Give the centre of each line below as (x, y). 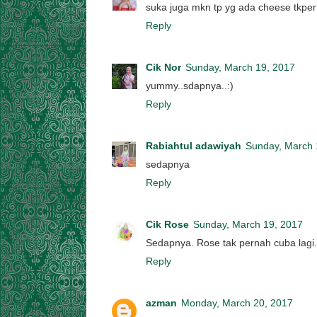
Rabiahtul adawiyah (194, 146)
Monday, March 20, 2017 (237, 303)
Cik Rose (167, 224)
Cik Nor (163, 67)
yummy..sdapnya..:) (190, 86)
